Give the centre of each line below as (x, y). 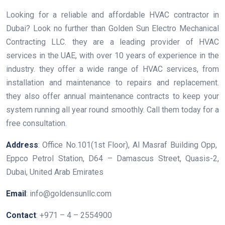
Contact (21, 215)
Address (22, 145)
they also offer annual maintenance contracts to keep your (113, 96)
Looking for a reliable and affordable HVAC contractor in (113, 15)
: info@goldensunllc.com (69, 193)
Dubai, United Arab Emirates (55, 172)
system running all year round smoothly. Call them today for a (113, 109)
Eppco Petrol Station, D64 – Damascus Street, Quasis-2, (113, 158)
